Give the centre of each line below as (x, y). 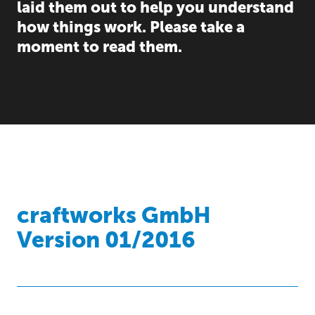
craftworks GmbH (114, 215)
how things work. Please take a (131, 27)
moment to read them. (99, 47)
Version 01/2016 (106, 240)
